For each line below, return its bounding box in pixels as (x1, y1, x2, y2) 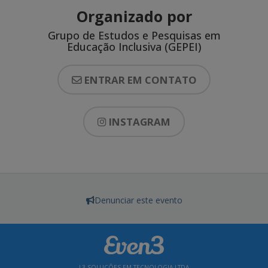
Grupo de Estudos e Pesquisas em (47, 28, 221, 42)
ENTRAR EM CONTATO (84, 72, 197, 87)
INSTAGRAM (109, 115, 170, 129)
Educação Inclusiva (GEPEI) (66, 39, 202, 54)
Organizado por (76, 5, 192, 26)
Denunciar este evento (94, 194, 182, 206)
